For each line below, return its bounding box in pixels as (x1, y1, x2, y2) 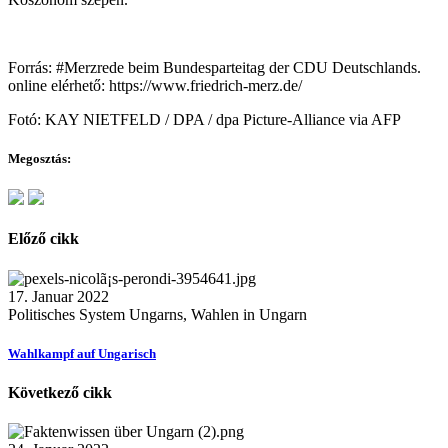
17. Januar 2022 (8, 287, 109, 305)
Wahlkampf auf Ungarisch (8, 345, 156, 361)
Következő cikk (8, 384, 112, 402)
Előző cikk (8, 230, 79, 248)
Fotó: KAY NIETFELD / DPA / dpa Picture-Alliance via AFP (8, 110, 401, 128)
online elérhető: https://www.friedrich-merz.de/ (8, 76, 302, 94)
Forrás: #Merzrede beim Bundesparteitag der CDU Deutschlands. (8, 58, 421, 76)
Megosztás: (8, 150, 71, 166)
